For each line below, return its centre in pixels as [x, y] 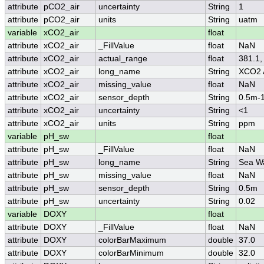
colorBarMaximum [132, 240]
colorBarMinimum [131, 253]
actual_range [123, 59]
